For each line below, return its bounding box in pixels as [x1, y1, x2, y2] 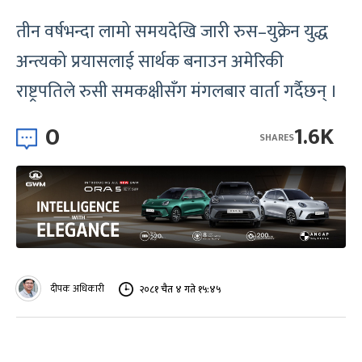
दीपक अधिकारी [51, 280, 104, 297]
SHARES [259, 128, 294, 145]
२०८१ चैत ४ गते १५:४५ [140, 280, 221, 297]
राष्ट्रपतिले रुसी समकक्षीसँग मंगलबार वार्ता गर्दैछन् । [16, 77, 338, 107]
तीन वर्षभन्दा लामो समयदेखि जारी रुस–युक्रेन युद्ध [16, 17, 328, 47]
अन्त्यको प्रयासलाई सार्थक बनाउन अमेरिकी [16, 47, 284, 77]
